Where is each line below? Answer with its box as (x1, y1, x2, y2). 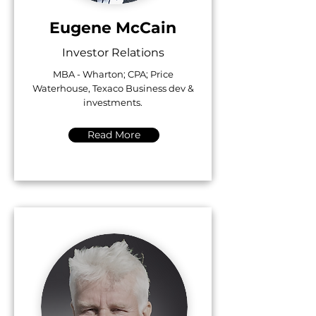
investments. (83, 97, 142, 108)
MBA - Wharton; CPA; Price (52, 68, 174, 80)
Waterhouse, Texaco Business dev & (32, 83, 194, 94)
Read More (87, 128, 140, 141)
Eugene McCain (49, 18, 176, 37)
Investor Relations (61, 46, 164, 59)
